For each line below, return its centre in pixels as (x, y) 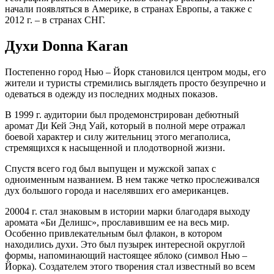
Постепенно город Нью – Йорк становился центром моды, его (135, 72)
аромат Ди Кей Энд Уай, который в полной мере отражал (125, 125)
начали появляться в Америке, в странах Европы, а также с (128, 9)
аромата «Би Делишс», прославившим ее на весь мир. (117, 222)
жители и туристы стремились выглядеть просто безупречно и (135, 83)
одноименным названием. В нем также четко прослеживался (132, 179)
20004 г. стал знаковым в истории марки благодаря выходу (128, 211)
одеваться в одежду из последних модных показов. (111, 94)
